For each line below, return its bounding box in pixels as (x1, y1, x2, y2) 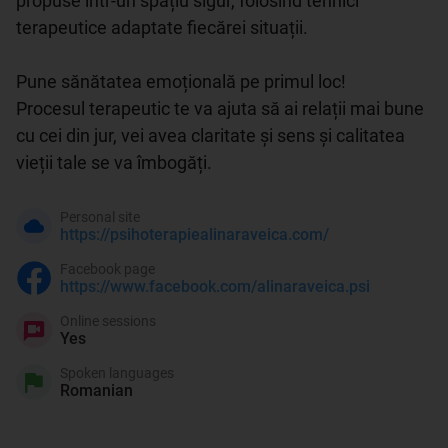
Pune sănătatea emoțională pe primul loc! (16, 71, 346, 93)
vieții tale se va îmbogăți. (16, 152, 212, 174)
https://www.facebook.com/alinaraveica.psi (60, 276, 370, 296)
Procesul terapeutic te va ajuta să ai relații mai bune (16, 98, 424, 120)
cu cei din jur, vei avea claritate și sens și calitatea (16, 125, 405, 147)
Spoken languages (60, 364, 174, 381)
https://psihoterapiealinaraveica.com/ (60, 224, 329, 244)
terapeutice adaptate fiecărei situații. (16, 17, 308, 39)
